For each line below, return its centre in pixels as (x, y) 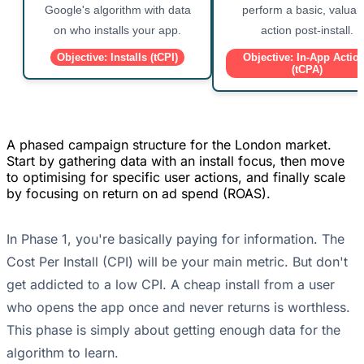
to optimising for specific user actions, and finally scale (176, 178)
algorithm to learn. (63, 353)
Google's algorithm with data (117, 10)
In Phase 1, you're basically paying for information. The (175, 239)
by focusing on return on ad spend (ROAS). (139, 194)
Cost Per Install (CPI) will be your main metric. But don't (177, 262)
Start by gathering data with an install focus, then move (175, 161)
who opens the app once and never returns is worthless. (178, 308)
